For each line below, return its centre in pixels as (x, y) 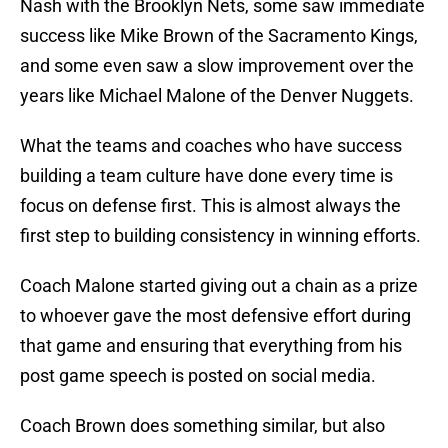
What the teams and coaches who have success (211, 146)
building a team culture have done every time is (206, 176)
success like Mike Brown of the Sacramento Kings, (219, 36)
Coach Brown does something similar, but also (202, 426)
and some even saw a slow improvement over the (217, 66)
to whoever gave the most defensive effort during (215, 316)
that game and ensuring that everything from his (211, 346)
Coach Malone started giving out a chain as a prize (219, 286)
